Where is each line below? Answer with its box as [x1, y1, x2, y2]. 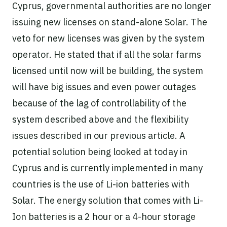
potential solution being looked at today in [12, 145, 187, 158]
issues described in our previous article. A [12, 129, 185, 141]
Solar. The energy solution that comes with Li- [12, 194, 203, 206]
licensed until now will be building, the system [12, 64, 203, 77]
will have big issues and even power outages [12, 81, 196, 93]
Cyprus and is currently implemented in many [12, 162, 203, 174]
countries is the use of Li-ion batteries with [12, 178, 190, 190]
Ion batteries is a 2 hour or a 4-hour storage [12, 210, 196, 222]
